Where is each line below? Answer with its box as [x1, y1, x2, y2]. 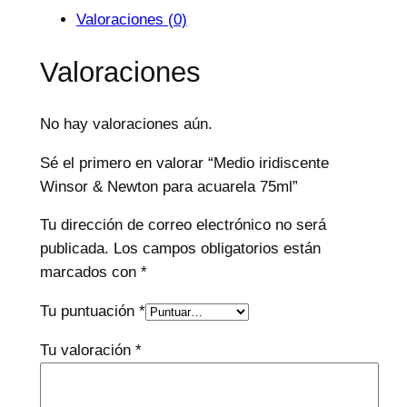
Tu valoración [39, 342, 135, 360]
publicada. [39, 240, 109, 258]
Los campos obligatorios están [113, 240, 321, 258]
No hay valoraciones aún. [39, 114, 213, 133]
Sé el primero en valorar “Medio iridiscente [39, 154, 329, 172]
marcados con [39, 263, 141, 282]
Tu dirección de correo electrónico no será [39, 216, 326, 234]
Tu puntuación [39, 303, 139, 321]
